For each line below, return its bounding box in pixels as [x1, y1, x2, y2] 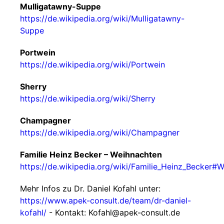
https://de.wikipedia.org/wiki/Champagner [20, 127, 179, 137]
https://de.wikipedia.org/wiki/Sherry [20, 93, 155, 103]
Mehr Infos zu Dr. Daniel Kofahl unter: [20, 183, 160, 193]
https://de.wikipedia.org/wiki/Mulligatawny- [20, 13, 184, 23]
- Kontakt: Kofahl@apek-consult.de [46, 207, 180, 217]
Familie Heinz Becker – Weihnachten [20, 149, 162, 159]
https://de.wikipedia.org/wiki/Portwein [20, 59, 165, 69]
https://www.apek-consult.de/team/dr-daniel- [20, 195, 191, 205]
